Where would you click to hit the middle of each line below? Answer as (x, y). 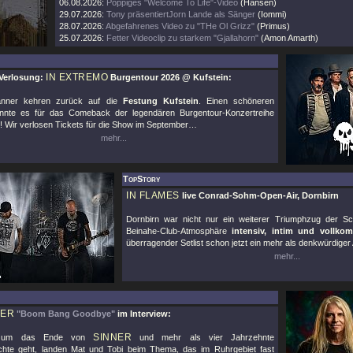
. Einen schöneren (236, 101)
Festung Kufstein (160, 101)
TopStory (141, 179)
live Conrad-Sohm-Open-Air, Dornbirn (260, 195)
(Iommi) (271, 14)
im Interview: (143, 314)
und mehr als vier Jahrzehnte (203, 337)
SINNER (113, 337)
